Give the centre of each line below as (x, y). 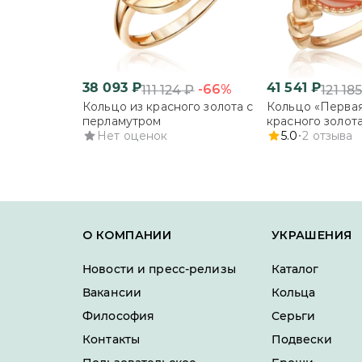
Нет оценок (133, 136)
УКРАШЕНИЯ (311, 235)
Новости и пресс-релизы (159, 269)
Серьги (293, 316)
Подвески (301, 339)
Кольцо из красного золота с (168, 107)
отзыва (333, 136)
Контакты (112, 339)
